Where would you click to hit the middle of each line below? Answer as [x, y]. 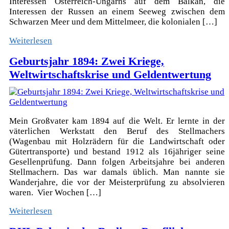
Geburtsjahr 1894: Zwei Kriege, [87, 61]
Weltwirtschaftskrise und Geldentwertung [110, 74]
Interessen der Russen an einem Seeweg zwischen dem [117, 12]
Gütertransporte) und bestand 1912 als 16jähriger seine [117, 151]
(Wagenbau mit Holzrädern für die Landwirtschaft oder [117, 141]
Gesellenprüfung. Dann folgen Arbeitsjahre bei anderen [117, 162]
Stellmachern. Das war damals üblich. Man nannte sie [117, 172]
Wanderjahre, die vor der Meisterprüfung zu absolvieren [117, 182]
